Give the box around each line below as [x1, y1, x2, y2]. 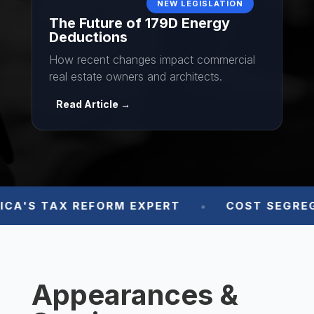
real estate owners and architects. [48, 69, 222, 83]
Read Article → [55, 98, 130, 110]
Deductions [48, 29, 128, 46]
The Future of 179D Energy [48, 15, 230, 32]
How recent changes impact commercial [48, 53, 255, 67]
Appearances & [31, 278, 238, 312]
